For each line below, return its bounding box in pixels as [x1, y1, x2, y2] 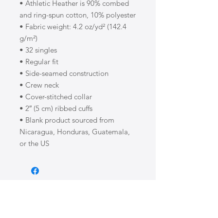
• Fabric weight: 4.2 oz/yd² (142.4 [19, 22, 127, 31]
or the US [19, 139, 49, 148]
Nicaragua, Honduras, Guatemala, [19, 127, 130, 136]
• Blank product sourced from [19, 115, 114, 125]
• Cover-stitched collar [19, 92, 92, 101]
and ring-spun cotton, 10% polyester [19, 10, 136, 19]
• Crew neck [19, 80, 59, 90]
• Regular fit [19, 57, 58, 66]
